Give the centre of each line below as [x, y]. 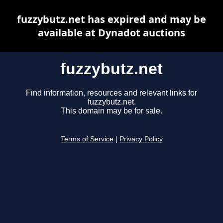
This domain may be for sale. [111, 111]
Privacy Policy [141, 139]
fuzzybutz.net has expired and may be [111, 19]
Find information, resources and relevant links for [111, 93]
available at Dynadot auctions [111, 33]
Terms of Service [87, 139]
